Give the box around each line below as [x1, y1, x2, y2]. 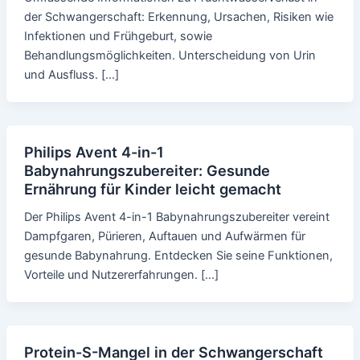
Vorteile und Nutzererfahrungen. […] [23, 268, 219, 283]
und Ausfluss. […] [23, 67, 119, 83]
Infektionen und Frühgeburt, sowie [23, 29, 212, 44]
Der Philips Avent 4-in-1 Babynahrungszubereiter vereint [23, 210, 329, 225]
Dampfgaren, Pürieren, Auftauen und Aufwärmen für [23, 229, 305, 244]
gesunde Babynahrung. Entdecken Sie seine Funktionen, [23, 248, 333, 264]
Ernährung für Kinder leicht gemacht [23, 180, 281, 198]
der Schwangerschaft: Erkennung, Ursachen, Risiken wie [23, 10, 333, 25]
